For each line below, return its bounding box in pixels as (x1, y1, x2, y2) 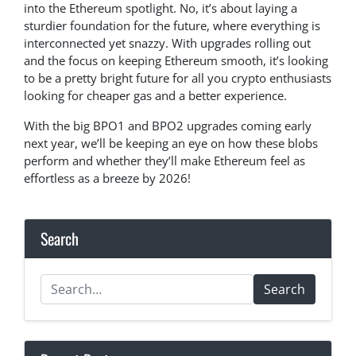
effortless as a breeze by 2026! (24, 170, 191, 187)
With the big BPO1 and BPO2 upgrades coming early (24, 118, 311, 134)
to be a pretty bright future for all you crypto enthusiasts (24, 70, 331, 87)
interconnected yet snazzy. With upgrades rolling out (24, 35, 311, 52)
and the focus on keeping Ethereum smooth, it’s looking (24, 52, 328, 69)
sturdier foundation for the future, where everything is (24, 17, 320, 34)
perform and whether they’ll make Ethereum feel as (24, 153, 305, 169)
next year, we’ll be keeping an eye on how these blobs (24, 135, 318, 152)
